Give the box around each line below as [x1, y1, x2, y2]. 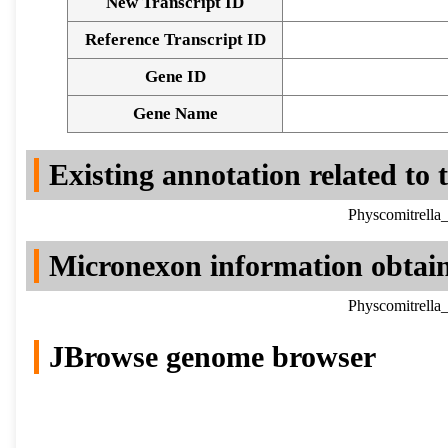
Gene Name [132, 104, 218, 124]
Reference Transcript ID [84, 30, 266, 50]
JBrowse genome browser [49, 340, 376, 374]
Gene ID [144, 67, 206, 87]
